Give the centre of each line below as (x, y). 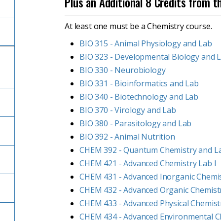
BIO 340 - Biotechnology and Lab (139, 97)
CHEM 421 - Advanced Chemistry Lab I (148, 163)
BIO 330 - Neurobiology (123, 70)
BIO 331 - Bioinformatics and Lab (139, 83)
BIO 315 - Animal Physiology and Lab (146, 43)
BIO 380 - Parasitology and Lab (136, 123)
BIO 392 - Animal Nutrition (127, 137)
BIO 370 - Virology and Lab (128, 110)
